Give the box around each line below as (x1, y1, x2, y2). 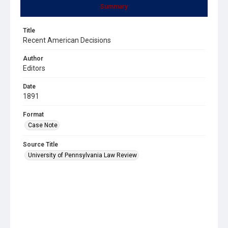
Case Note (28, 121, 58, 129)
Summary (100, 3, 128, 10)
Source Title (23, 140, 58, 148)
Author (23, 54, 43, 62)
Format (23, 110, 44, 118)
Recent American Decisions (23, 36, 111, 44)
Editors (23, 64, 45, 72)
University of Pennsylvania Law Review (28, 151, 137, 159)
